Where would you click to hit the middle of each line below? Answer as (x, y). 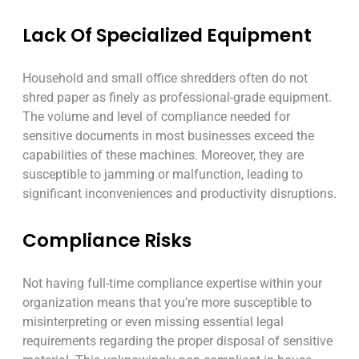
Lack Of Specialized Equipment (167, 35)
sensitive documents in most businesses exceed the (168, 135)
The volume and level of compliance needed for (156, 116)
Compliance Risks (107, 240)
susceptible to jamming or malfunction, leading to (163, 174)
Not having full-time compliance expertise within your (172, 283)
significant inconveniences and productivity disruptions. (179, 193)
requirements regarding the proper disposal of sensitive (177, 341)
